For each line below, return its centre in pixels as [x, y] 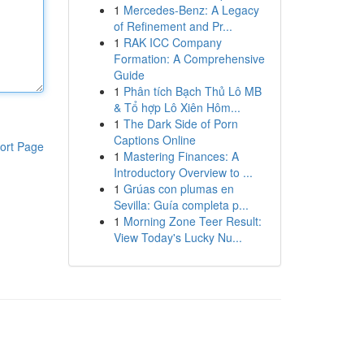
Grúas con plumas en [178, 188]
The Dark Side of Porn [180, 123]
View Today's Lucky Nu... [178, 237]
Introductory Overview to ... [183, 172]
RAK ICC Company [172, 42]
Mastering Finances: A [181, 156]
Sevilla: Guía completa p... [181, 205]
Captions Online [154, 140]
